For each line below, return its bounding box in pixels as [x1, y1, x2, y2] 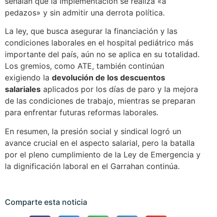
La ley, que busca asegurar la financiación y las [5, 26, 177, 36]
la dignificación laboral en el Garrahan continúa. [5, 161, 180, 171]
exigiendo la [5, 73, 52, 83]
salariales [5, 84, 41, 94]
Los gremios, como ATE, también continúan [5, 61, 164, 71]
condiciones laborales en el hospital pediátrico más [5, 38, 193, 48]
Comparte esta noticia [5, 197, 87, 207]
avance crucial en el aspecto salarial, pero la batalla [5, 138, 195, 148]
